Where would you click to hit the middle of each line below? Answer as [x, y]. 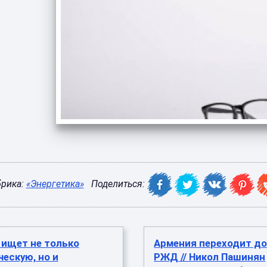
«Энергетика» [55, 184]
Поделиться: [119, 184]
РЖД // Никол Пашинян [210, 257]
